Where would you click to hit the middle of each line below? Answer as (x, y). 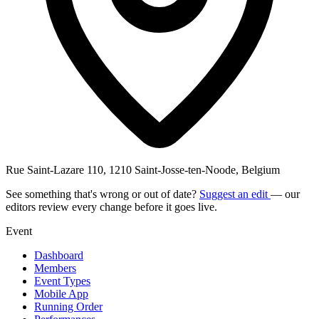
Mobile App (61, 293)
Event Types (62, 281)
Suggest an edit (235, 194)
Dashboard (59, 255)
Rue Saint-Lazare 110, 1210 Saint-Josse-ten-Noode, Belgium (143, 169)
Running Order (68, 306)
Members (55, 268)
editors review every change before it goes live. (111, 206)
